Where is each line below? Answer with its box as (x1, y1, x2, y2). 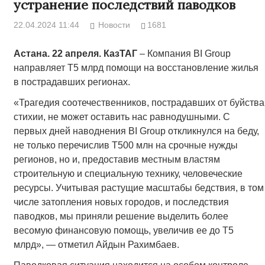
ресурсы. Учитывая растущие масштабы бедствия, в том (13, 183, 264, 193)
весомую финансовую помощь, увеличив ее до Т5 (13, 225, 234, 236)
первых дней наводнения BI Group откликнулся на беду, (13, 126, 259, 137)
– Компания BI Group (137, 49, 231, 59)
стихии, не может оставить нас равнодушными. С (13, 112, 230, 122)
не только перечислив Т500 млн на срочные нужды (13, 140, 238, 151)
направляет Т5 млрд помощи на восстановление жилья (13, 63, 258, 73)
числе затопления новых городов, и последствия (13, 197, 229, 208)
